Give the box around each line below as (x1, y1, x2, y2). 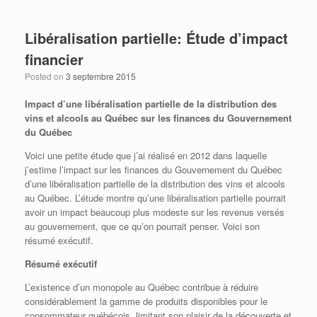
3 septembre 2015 (66, 70, 136, 83)
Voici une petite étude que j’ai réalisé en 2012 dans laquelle (25, 149, 267, 163)
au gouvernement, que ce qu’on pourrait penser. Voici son (25, 219, 260, 234)
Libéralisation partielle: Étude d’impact (25, 28, 288, 49)
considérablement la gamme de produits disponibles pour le (25, 294, 267, 309)
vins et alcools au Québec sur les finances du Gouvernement (25, 111, 292, 125)
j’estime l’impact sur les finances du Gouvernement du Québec (25, 163, 282, 177)
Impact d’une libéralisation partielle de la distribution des (25, 97, 277, 111)
